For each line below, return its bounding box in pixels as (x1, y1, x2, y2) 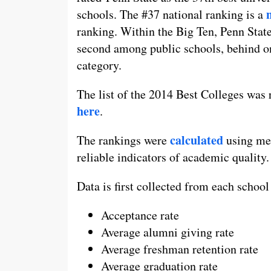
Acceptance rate (101, 206, 179, 223)
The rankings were (77, 131, 170, 148)
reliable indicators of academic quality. (77, 148, 269, 165)
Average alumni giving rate (101, 223, 234, 240)
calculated (170, 131, 223, 149)
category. (77, 56, 122, 73)
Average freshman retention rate (101, 240, 258, 257)
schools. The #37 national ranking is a (77, 5, 266, 22)
